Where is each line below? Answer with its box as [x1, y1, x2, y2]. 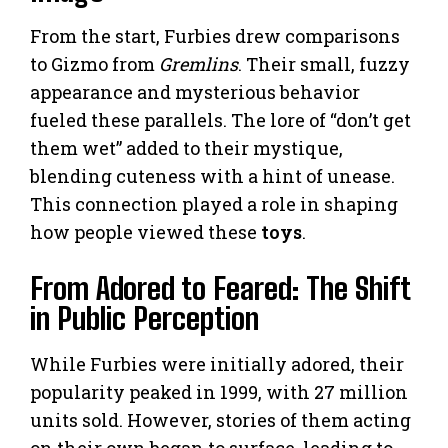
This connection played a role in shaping [30, 191, 398, 216]
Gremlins [159, 51, 238, 76]
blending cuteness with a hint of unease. [30, 163, 395, 188]
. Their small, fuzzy [238, 51, 410, 76]
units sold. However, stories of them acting [30, 407, 411, 432]
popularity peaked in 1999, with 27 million [30, 379, 408, 404]
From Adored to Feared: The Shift [30, 269, 410, 306]
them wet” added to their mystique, [30, 135, 343, 160]
